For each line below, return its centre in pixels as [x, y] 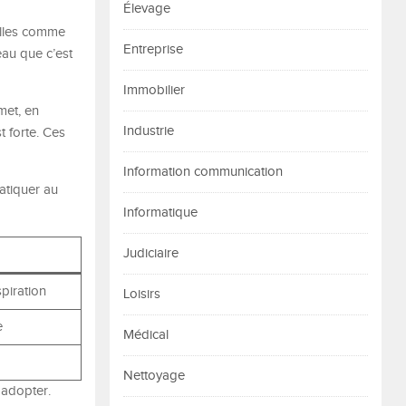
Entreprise [153, 49]
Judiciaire [151, 253]
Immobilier [154, 90]
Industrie [149, 131]
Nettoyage [154, 376]
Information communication [203, 172]
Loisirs [142, 294]
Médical [146, 335]
